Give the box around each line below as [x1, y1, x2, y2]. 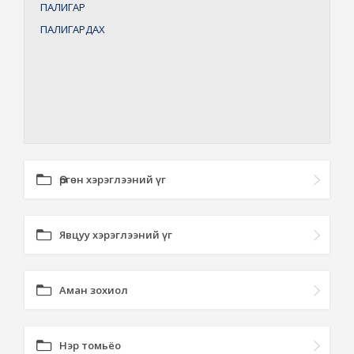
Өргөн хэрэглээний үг [59, 172, 166, 186]
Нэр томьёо [59, 338, 121, 352]
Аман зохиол [59, 283, 128, 297]
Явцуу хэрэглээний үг [59, 228, 172, 242]
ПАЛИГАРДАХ [40, 22, 105, 36]
